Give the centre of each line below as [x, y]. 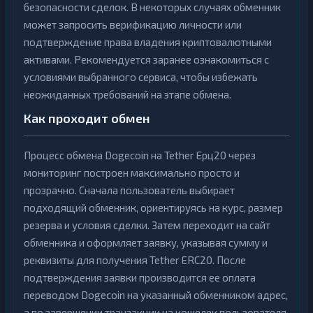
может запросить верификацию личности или [133, 24]
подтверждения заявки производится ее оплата [140, 277]
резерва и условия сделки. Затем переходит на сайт [147, 225]
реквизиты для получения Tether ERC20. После [135, 260]
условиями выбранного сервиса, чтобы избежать [141, 77]
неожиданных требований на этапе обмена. [128, 94]
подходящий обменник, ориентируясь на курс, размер [153, 208]
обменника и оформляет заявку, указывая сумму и [146, 242]
